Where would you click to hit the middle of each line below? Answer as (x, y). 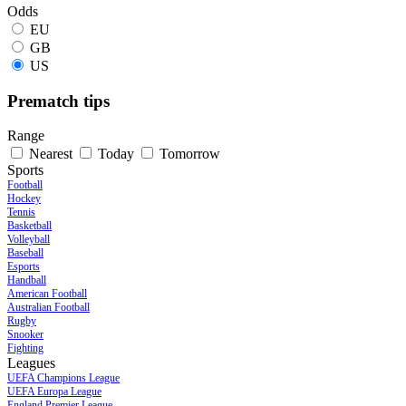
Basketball (29, 226)
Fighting (25, 348)
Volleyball (29, 240)
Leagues (31, 363)
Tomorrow (190, 154)
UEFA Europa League (54, 392)
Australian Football (48, 308)
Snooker (25, 335)
